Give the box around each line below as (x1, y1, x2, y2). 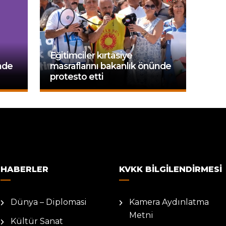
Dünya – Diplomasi (11, 197, 87, 207)
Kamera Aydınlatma (129, 197, 209, 207)
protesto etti (50, 71, 104, 82)
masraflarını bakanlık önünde (50, 61, 172, 71)
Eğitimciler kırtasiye (50, 50, 133, 61)
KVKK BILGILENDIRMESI (119, 164, 222, 174)
